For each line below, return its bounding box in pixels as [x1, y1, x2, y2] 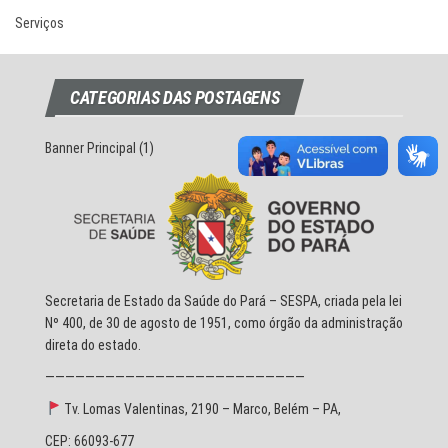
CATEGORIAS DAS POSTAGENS [70, 87, 280, 108]
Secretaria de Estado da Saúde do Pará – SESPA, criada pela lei [45, 293, 402, 309]
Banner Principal [45, 140, 136, 156]
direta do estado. [45, 337, 141, 353]
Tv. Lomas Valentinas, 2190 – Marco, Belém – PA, [60, 401, 341, 417]
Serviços [15, 15, 64, 31]
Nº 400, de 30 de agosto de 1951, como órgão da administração [45, 315, 403, 331]
